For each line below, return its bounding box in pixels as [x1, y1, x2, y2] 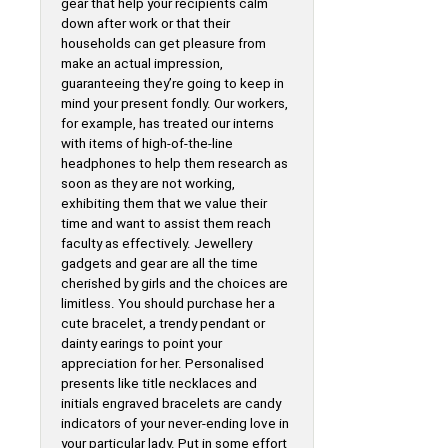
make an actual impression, [61, 56, 223, 71]
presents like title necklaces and [61, 376, 257, 391]
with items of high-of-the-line [61, 136, 233, 151]
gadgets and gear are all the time [61, 256, 258, 271]
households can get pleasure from [61, 36, 266, 51]
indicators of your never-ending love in [61, 416, 289, 431]
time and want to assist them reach [61, 216, 271, 231]
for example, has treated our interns [61, 116, 274, 131]
